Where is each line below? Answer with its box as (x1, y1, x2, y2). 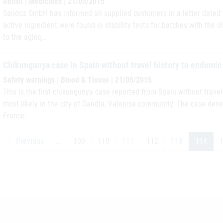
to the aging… (3, 32, 46, 42)
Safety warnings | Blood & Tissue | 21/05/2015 (3, 75, 152, 85)
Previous (16, 136, 44, 146)
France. (3, 111, 27, 120)
